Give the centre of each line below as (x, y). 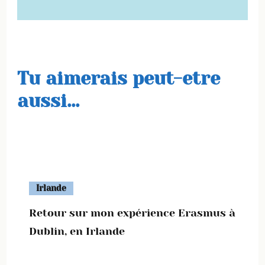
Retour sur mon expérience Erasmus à (132, 213)
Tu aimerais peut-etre (119, 78)
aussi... (48, 101)
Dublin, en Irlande (77, 231)
